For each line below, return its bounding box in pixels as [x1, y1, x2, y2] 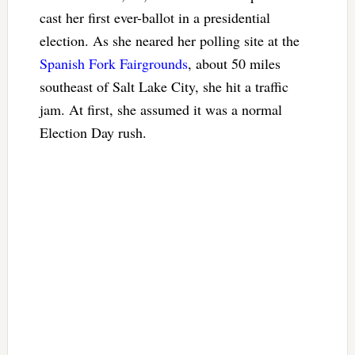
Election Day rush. [39, 122, 147, 142]
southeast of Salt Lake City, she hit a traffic [39, 76, 288, 96]
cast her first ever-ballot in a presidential [39, 7, 270, 27]
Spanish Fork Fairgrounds [39, 53, 188, 73]
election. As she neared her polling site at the [39, 30, 300, 50]
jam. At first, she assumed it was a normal [39, 99, 282, 119]
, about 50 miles [187, 53, 281, 73]
